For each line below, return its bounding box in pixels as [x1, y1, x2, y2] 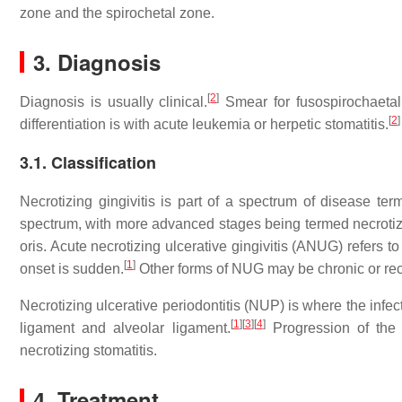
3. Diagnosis [33, 47, 161, 77]
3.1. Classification [20, 151, 156, 174]
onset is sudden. [20, 261, 124, 276]
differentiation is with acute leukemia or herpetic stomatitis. [20, 117, 389, 132]
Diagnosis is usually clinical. [20, 94, 208, 109]
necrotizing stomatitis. [20, 343, 157, 358]
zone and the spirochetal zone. [20, 5, 214, 21]
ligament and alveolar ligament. [20, 320, 231, 336]
